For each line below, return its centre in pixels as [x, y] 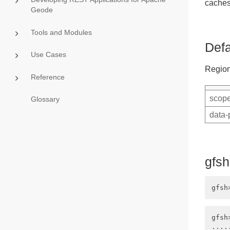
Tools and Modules [61, 32]
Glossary [45, 99]
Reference [47, 77]
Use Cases [48, 55]
